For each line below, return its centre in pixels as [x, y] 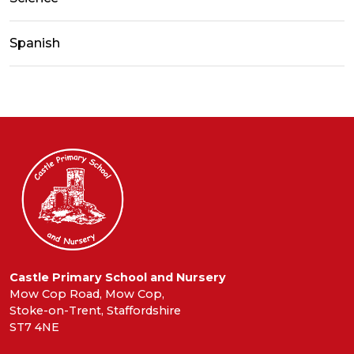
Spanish [35, 43]
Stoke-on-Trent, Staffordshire [95, 310]
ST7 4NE [34, 327]
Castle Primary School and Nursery [118, 277]
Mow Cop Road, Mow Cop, [87, 294]
